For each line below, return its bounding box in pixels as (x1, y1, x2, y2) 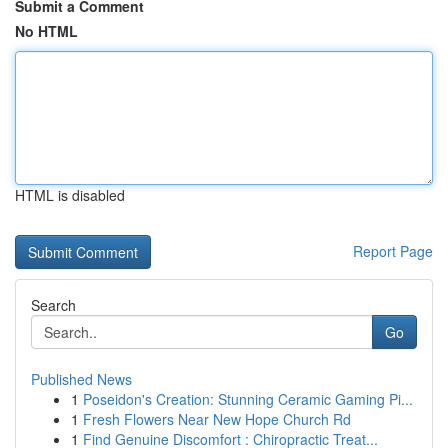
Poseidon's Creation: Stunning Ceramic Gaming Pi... (83, 389, 413, 409)
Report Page (353, 241, 433, 261)
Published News (31, 369, 132, 389)
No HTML (15, 21, 78, 41)
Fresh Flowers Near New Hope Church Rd (83, 409, 351, 429)
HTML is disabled (15, 185, 125, 205)
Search (31, 295, 76, 315)
